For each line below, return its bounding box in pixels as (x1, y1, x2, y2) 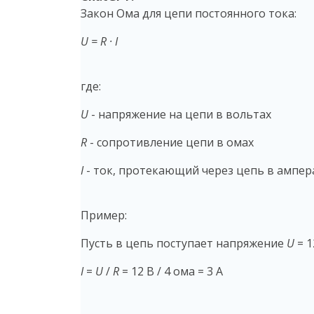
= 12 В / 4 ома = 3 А (119, 263, 223, 279)
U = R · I (81, 33, 118, 49)
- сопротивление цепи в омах (87, 134, 254, 150)
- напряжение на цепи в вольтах (88, 106, 271, 122)
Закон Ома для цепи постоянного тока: (81, 5, 296, 21)
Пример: (81, 207, 127, 223)
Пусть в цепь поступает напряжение (81, 235, 287, 251)
